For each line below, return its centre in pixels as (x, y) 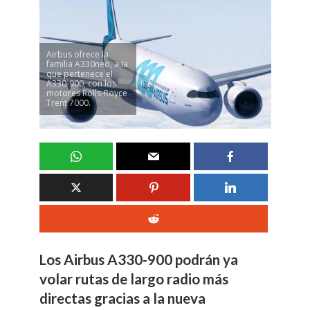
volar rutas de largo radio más (134, 279)
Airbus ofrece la (77, 54)
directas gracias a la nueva (122, 298)
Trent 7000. (68, 102)
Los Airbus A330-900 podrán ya (138, 259)
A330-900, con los (81, 83)
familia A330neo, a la (87, 64)
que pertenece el (79, 73)
